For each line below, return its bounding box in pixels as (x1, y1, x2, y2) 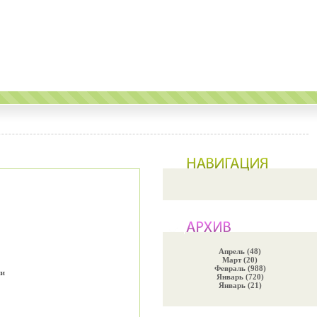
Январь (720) (216, 272, 264, 281)
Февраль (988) (214, 264, 266, 272)
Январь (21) (218, 281, 262, 289)
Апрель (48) (219, 247, 261, 255)
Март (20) (222, 255, 258, 264)
